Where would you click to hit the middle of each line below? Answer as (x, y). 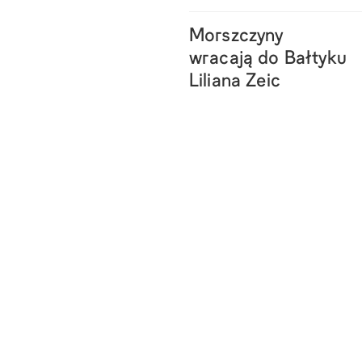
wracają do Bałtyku (268, 59)
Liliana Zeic (235, 82)
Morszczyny (236, 36)
